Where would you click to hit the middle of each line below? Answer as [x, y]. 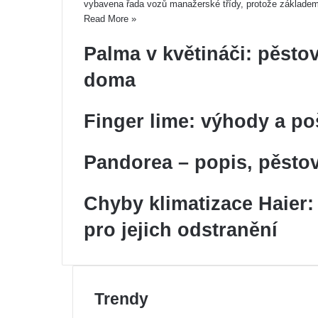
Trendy [121, 299]
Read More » [110, 19]
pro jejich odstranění [181, 230]
